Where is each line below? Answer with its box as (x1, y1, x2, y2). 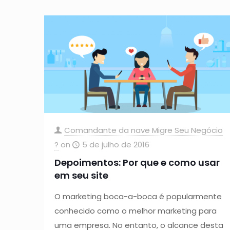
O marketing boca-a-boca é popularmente (54, 191, 222, 202)
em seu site (54, 169, 108, 182)
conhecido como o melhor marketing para (54, 205, 217, 217)
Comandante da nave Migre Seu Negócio (64, 125, 223, 136)
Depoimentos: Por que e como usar (54, 156, 220, 169)
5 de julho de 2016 (82, 139, 149, 150)
